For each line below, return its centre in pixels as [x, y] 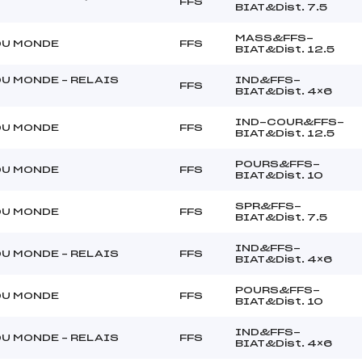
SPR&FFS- [268, 206]
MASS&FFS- [274, 38]
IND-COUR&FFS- [290, 122]
